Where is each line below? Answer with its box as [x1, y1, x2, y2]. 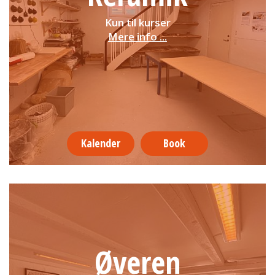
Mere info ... [108, 29, 167, 44]
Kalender [81, 136, 120, 151]
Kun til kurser [104, 15, 171, 29]
